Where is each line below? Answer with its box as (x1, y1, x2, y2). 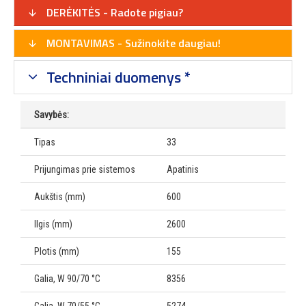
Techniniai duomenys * (42, 66, 191, 89)
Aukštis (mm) (34, 191, 85, 203)
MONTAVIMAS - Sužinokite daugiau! (44, 35, 221, 52)
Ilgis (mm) (34, 219, 72, 230)
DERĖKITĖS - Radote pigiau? (44, 4, 183, 21)
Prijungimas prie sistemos (34, 164, 135, 176)
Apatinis (167, 164, 199, 176)
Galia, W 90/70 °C (34, 273, 100, 285)
